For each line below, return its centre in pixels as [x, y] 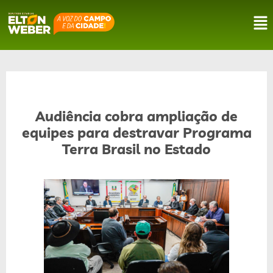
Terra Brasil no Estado [136, 149]
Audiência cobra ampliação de [136, 116]
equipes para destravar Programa [136, 133]
